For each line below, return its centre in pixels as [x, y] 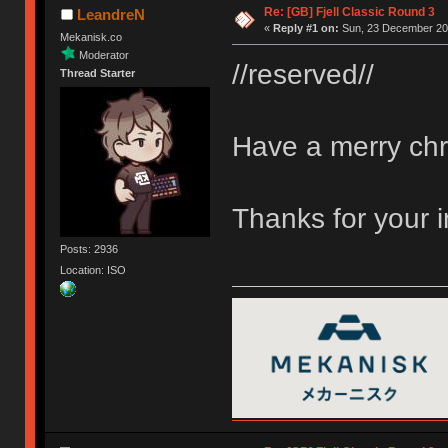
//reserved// [302, 75]
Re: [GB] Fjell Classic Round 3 [349, 12]
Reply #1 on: [305, 28]
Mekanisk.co [91, 37]
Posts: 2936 [89, 248]
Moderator [104, 54]
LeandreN [110, 15]
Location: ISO [93, 269]
